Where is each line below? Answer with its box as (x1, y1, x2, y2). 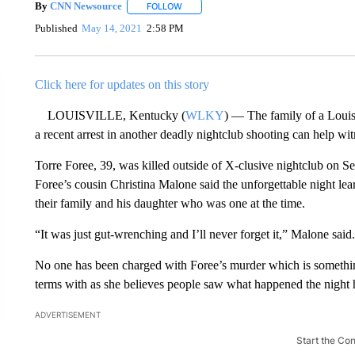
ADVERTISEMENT (34, 309, 101, 319)
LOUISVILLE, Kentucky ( (34, 108, 185, 122)
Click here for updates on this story (34, 77, 209, 91)
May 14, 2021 (82, 22, 143, 35)
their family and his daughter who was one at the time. (34, 196, 305, 210)
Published (34, 22, 78, 35)
